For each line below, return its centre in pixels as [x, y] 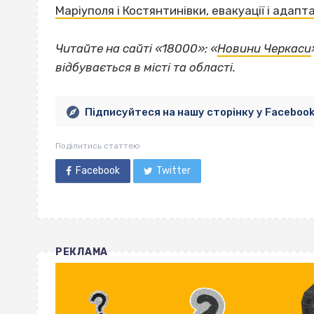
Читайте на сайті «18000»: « [136, 49]
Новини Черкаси [264, 49]
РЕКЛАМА [82, 252]
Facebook [97, 171]
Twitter [174, 171]
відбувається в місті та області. [145, 68]
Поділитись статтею [98, 146]
